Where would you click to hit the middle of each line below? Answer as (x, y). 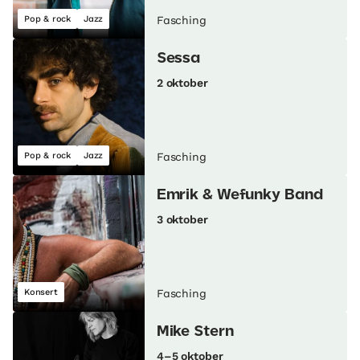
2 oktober (182, 83)
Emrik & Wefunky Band (239, 196)
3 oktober (182, 220)
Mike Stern (195, 332)
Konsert (41, 292)
